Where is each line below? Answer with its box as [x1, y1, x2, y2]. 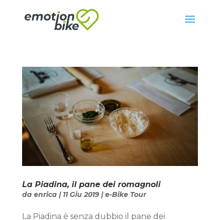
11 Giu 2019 [62, 190, 99, 199]
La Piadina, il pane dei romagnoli [22, 179, 161, 189]
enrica [33, 190, 57, 199]
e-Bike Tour [105, 190, 146, 199]
